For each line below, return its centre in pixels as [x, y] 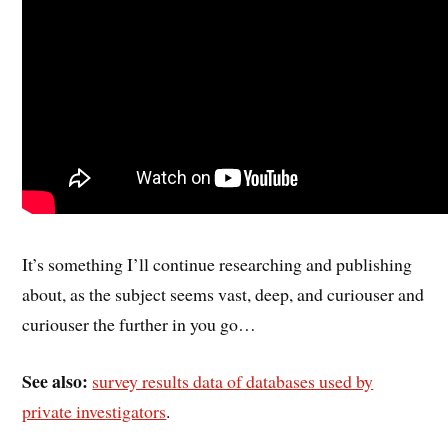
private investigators [94, 410]
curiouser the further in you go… [139, 324]
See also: [55, 380]
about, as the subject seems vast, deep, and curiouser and [223, 294]
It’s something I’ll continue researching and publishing [217, 264]
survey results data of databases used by [233, 380]
